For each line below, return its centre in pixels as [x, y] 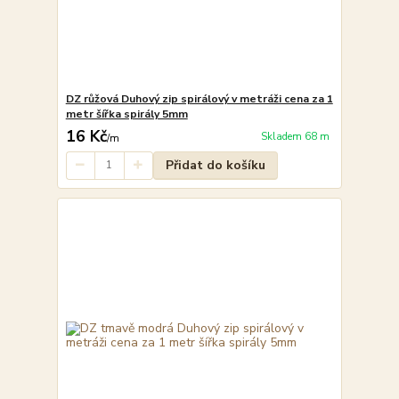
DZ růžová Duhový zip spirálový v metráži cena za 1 [199, 98]
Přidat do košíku [215, 165]
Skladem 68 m [295, 137]
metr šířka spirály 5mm [126, 114]
